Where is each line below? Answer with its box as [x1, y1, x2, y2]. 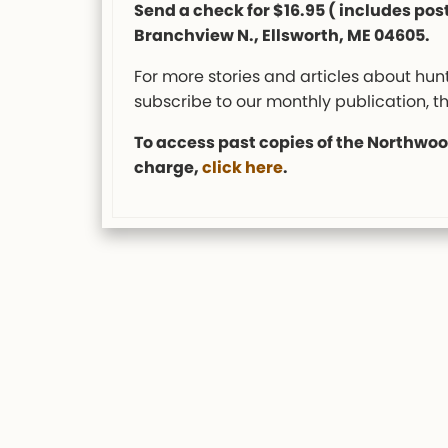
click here [201, 155, 283, 179]
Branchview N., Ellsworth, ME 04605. [133, 23, 430, 47]
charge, [133, 155, 202, 179]
